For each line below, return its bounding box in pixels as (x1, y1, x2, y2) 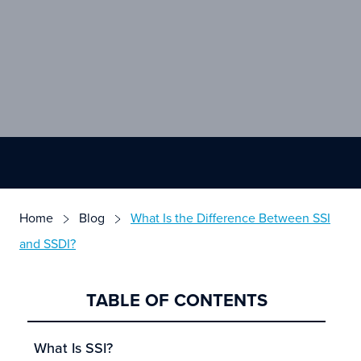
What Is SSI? (34, 337, 113, 358)
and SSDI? (19, 234, 76, 252)
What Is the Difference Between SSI (131, 208, 330, 226)
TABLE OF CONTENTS (85, 286, 268, 313)
